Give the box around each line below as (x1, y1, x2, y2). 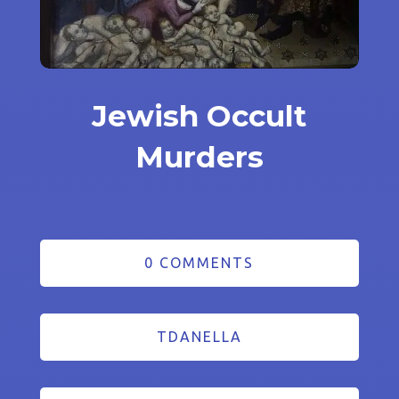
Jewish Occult (92, 98, 307, 134)
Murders (134, 139, 264, 175)
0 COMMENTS (144, 255, 255, 272)
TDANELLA (156, 329, 242, 346)
